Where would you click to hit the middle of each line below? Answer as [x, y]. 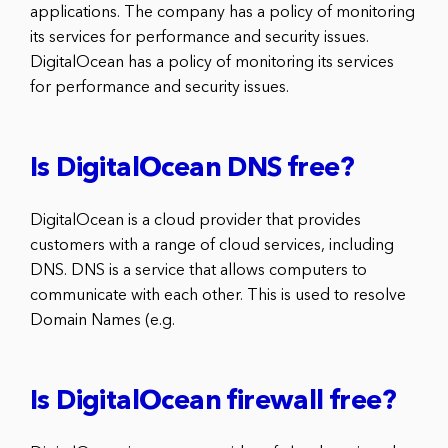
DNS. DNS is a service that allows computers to [198, 270]
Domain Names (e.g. [102, 320]
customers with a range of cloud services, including [212, 245]
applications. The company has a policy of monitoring [222, 12]
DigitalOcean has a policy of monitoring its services [212, 62]
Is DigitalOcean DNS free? [192, 169]
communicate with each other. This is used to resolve [218, 295]
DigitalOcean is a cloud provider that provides [195, 220]
